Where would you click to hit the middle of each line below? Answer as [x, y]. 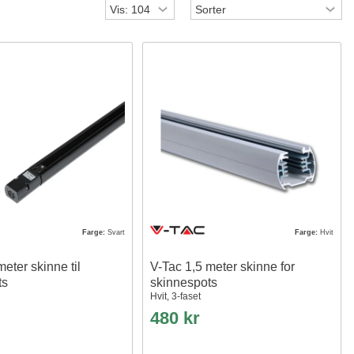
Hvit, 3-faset [175, 297]
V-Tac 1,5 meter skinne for [222, 267]
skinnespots [183, 283]
